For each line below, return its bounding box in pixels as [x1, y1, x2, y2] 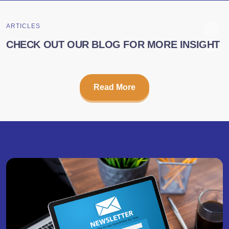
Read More [94, 82, 135, 91]
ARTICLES [6, 22, 40, 30]
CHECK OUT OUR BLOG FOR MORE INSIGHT [6, 38, 220, 50]
